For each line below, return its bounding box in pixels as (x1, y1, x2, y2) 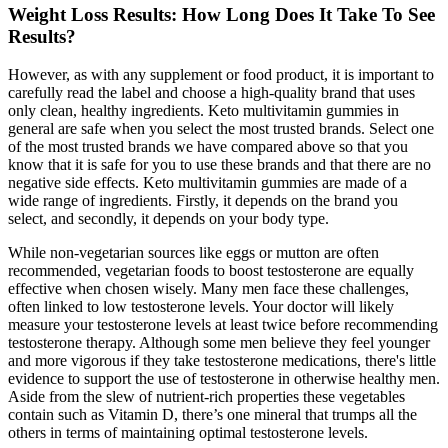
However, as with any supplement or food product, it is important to (8, 66, 434, 84)
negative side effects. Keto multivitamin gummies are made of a (8, 174, 407, 192)
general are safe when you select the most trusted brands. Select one (8, 120, 434, 138)
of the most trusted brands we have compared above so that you (8, 138, 408, 156)
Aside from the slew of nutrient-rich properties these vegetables (8, 388, 405, 406)
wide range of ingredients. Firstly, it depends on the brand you (8, 192, 398, 210)
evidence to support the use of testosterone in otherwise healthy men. (8, 370, 440, 388)
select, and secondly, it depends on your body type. (8, 210, 329, 228)
